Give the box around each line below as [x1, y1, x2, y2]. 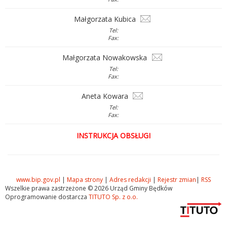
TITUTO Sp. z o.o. [87, 193, 138, 201]
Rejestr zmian [158, 175, 196, 184]
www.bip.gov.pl [16, 175, 60, 184]
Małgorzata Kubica [74, 14, 138, 24]
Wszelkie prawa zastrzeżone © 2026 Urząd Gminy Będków [5, 184, 172, 193]
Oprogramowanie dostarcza [5, 193, 87, 201]
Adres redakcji [109, 175, 151, 184]
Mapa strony [67, 175, 103, 184]
